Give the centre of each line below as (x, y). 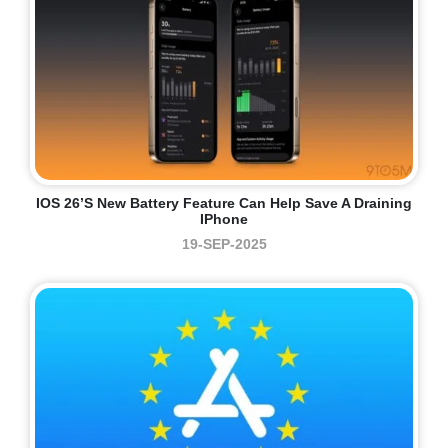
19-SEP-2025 (224, 243)
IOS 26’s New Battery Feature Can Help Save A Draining (224, 202)
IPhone (224, 218)
